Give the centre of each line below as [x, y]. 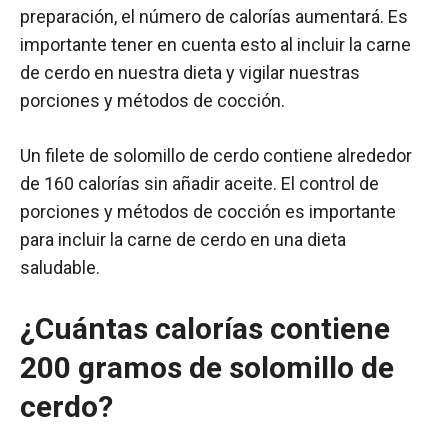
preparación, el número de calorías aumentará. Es [214, 16]
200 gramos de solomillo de [207, 367]
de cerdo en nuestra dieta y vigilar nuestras [190, 72]
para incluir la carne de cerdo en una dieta [183, 239]
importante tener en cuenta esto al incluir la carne [215, 44]
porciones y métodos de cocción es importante [208, 211]
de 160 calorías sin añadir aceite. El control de [199, 183]
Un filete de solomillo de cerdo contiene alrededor [216, 155]
